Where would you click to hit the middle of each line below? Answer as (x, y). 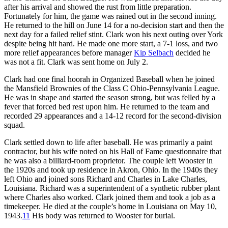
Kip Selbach (154, 52)
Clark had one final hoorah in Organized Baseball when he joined (109, 79)
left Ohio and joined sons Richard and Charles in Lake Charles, (106, 179)
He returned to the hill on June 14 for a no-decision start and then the (114, 25)
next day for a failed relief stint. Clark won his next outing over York (113, 34)
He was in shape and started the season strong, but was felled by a (110, 97)
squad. (15, 125)
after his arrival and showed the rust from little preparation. (98, 7)
